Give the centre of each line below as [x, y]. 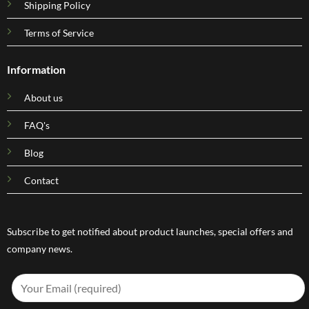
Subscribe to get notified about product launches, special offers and [150, 231]
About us [43, 98]
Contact [41, 181]
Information [36, 70]
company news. [39, 248]
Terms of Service [59, 33]
